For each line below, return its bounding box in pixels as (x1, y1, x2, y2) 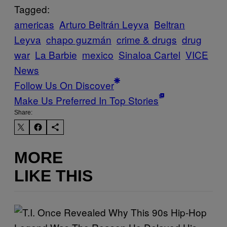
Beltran (154, 17, 185, 31)
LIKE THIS (14, 166, 93, 185)
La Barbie (35, 48, 77, 62)
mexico (82, 48, 113, 62)
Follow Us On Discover (14, 78, 114, 92)
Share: (14, 109, 32, 117)
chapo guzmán (46, 32, 111, 47)
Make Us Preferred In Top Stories (14, 93, 159, 107)
